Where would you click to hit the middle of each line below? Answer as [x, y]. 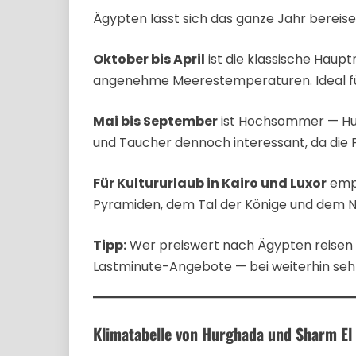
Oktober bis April [149, 60]
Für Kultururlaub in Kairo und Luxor [210, 184]
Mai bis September [155, 122]
